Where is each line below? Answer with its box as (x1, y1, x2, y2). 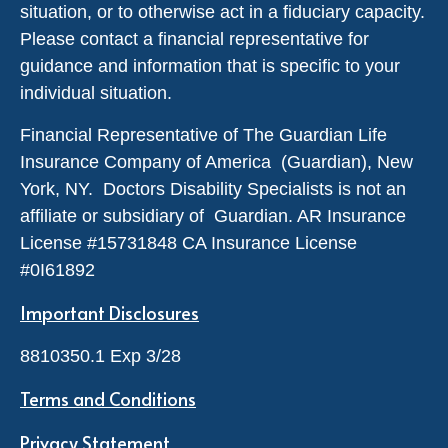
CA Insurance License (177, 232, 357, 253)
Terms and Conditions (20, 385, 196, 411)
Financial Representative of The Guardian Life (20, 124, 387, 145)
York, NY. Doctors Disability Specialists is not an (20, 178, 406, 199)
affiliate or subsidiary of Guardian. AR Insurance (20, 205, 406, 226)
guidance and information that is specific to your (20, 55, 400, 76)
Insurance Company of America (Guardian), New (20, 151, 413, 172)
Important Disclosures (20, 299, 199, 325)
